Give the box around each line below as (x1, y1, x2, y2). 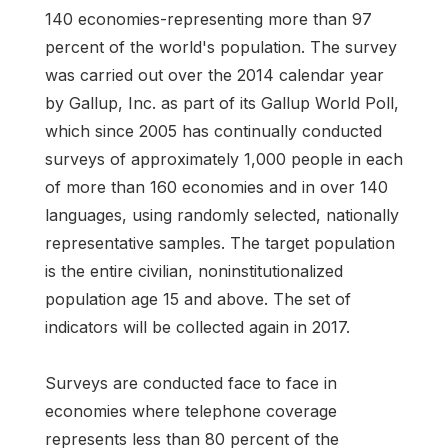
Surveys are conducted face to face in (45, 372, 337, 393)
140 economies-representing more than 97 (45, 9, 372, 30)
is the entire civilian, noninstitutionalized (45, 261, 343, 282)
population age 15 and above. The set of (45, 289, 351, 310)
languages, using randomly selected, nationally (45, 205, 399, 226)
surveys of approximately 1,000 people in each (45, 149, 403, 170)
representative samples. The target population (45, 233, 395, 254)
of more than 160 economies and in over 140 (45, 177, 388, 198)
